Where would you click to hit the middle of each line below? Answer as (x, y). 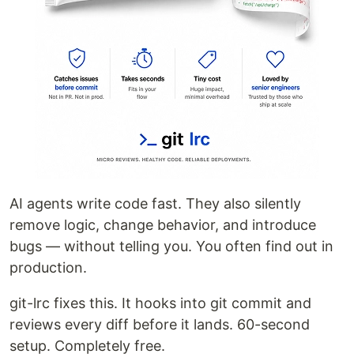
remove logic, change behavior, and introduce (163, 224)
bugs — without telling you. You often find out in (171, 246)
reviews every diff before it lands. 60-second (160, 324)
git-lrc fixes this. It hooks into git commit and (160, 303)
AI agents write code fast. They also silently (155, 203)
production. (48, 267)
